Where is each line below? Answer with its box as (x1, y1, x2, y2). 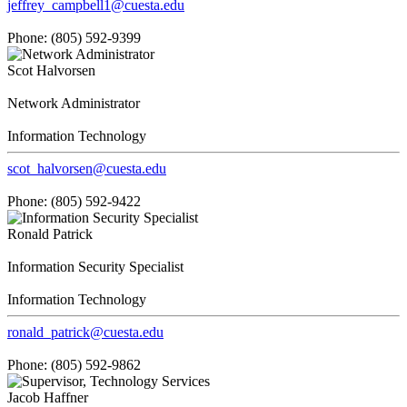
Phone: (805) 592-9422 (7, 193, 141, 209)
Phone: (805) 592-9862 (7, 356, 141, 372)
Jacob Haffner (7, 389, 88, 405)
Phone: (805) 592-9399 (7, 29, 141, 45)
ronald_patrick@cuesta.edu (7, 323, 164, 340)
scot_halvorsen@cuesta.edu (7, 160, 166, 176)
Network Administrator (7, 94, 140, 111)
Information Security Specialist (7, 258, 184, 274)
